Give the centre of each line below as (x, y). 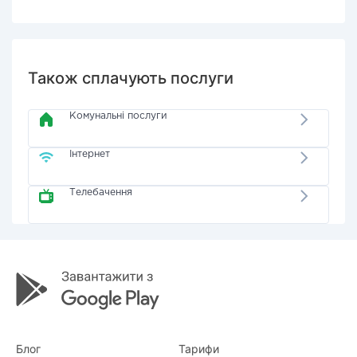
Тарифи (199, 349)
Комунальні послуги (119, 116)
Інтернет (90, 154)
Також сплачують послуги (131, 78)
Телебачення (101, 192)
